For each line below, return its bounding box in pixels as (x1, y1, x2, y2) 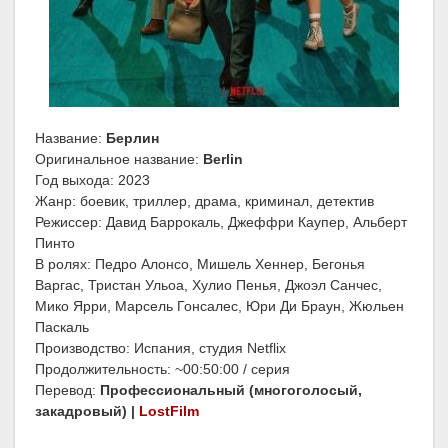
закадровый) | (35, 403, 139, 420)
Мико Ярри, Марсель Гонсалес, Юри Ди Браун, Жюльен (35, 298, 404, 315)
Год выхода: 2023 (35, 172, 150, 189)
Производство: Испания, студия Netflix (35, 340, 286, 357)
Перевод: (35, 382, 100, 399)
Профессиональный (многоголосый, (100, 382, 362, 399)
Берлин (106, 130, 159, 147)
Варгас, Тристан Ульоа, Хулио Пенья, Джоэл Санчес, (35, 277, 382, 294)
